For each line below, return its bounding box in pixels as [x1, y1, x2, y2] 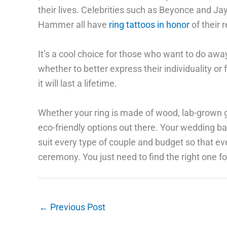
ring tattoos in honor [108, 19, 190, 30]
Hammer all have [37, 19, 109, 30]
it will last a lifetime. [37, 78, 117, 89]
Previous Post [48, 201, 105, 212]
